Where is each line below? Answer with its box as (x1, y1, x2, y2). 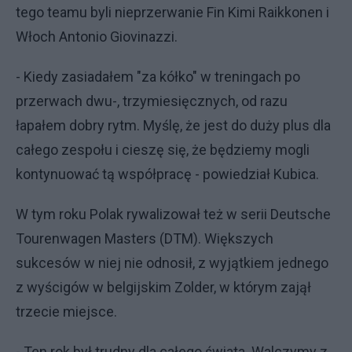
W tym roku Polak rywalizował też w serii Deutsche (16, 206, 331, 222)
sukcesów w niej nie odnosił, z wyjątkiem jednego (16, 255, 328, 271)
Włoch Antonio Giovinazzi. (16, 28, 181, 45)
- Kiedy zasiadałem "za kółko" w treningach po (16, 68, 300, 85)
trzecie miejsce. (16, 303, 117, 320)
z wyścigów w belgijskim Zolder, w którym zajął (16, 279, 311, 295)
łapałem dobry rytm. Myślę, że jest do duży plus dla (16, 117, 331, 134)
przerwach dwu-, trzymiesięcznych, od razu (16, 93, 288, 109)
